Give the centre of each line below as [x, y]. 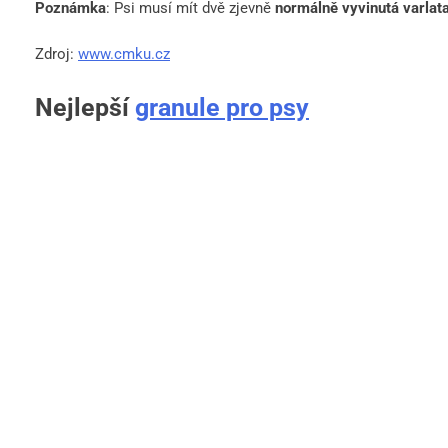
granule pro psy [222, 107]
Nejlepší [85, 107]
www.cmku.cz [124, 53]
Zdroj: [56, 53]
